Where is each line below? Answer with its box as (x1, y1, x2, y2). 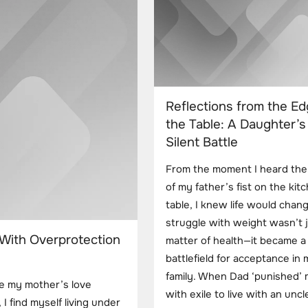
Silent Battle (166, 133, 238, 151)
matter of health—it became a (166, 234, 306, 248)
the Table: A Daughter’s (166, 115, 306, 133)
